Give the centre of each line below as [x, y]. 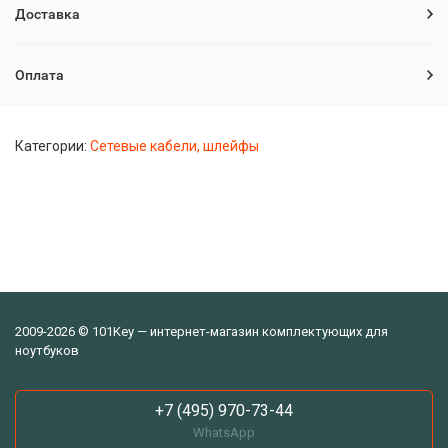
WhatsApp [224, 432]
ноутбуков [47, 350]
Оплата [39, 75]
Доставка [47, 14]
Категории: [52, 146]
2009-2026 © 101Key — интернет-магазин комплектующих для [201, 331]
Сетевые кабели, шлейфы [174, 146]
